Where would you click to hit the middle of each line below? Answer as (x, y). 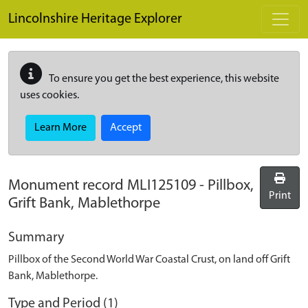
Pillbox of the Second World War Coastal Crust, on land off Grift (149, 260)
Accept (126, 128)
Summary (36, 238)
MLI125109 (162, 186)
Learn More (60, 128)
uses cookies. (49, 96)
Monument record (68, 186)
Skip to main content (55, 8)
